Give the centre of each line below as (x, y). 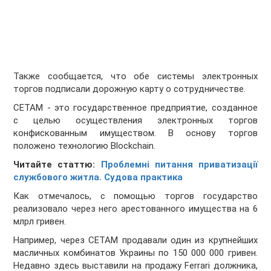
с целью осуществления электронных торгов (135, 121)
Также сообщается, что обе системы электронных (135, 77)
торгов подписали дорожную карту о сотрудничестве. (130, 89)
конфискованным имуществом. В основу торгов (135, 133)
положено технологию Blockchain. (85, 146)
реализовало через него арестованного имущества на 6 (135, 209)
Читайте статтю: (57, 165)
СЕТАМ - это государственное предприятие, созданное (135, 108)
